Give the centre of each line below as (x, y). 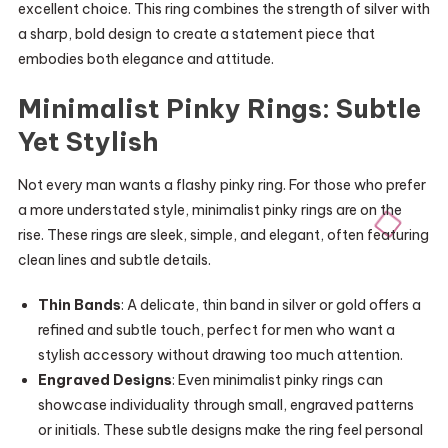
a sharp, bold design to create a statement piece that (196, 34)
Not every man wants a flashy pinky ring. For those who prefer (221, 185)
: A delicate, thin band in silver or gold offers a (270, 305)
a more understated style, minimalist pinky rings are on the (209, 210)
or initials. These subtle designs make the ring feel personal (230, 430)
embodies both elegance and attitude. (145, 59)
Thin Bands (79, 305)
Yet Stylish (88, 141)
